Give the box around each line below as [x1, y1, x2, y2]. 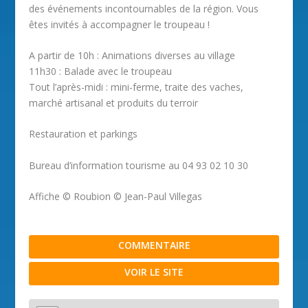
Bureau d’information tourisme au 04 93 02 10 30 [29, 158, 249, 172]
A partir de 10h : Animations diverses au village [29, 48, 236, 62]
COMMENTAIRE [118, 239, 190, 252]
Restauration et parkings [29, 127, 138, 141]
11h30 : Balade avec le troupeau [29, 64, 173, 78]
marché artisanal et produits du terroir [29, 96, 199, 109]
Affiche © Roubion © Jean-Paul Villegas [29, 190, 203, 203]
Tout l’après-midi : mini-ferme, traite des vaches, [29, 80, 244, 93]
